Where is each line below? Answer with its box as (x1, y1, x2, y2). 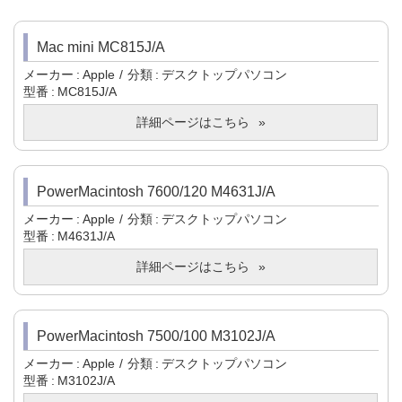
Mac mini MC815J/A (37, 39, 165, 56)
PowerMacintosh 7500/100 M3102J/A (37, 328, 275, 345)
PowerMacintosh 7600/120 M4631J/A (37, 184, 275, 200)
